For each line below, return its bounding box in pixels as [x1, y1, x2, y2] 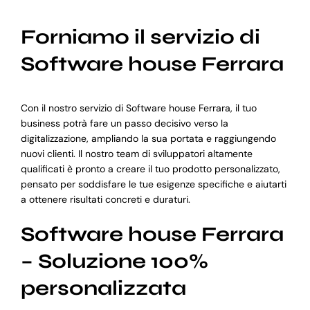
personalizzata [20, 275, 186, 300]
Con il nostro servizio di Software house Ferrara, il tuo [20, 101, 257, 114]
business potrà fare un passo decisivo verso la [20, 116, 228, 129]
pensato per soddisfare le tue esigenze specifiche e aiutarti [20, 177, 286, 190]
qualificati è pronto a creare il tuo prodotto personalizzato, [20, 162, 280, 175]
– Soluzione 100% [20, 248, 208, 273]
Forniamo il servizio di [20, 25, 260, 50]
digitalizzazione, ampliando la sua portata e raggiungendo [20, 131, 276, 145]
